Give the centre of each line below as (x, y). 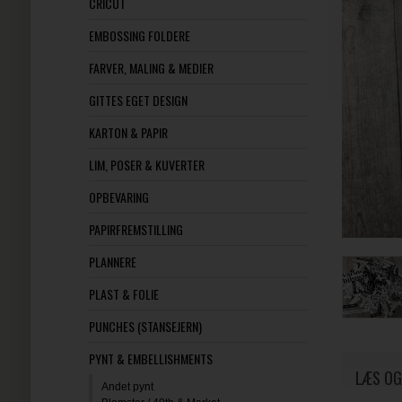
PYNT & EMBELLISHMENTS (150, 358)
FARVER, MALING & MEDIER (151, 68)
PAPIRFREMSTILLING (135, 229)
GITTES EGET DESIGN (138, 100)
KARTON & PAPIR (128, 132)
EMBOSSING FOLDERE (139, 35)
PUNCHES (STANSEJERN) (145, 326)
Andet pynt (127, 387)
